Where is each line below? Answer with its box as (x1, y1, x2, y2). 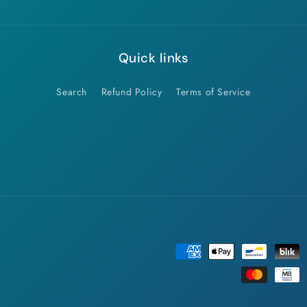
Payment (153, 244, 195, 260)
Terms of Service (176, 85, 251, 99)
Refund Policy (101, 85, 162, 99)
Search (56, 85, 87, 99)
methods (153, 263, 195, 279)
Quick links (118, 49, 189, 66)
